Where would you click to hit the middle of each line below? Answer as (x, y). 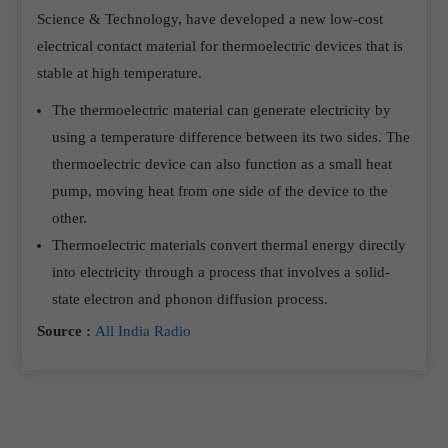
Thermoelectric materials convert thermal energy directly (229, 245)
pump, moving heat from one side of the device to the (220, 191)
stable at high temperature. (120, 73)
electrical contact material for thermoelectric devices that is (220, 46)
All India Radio (143, 331)
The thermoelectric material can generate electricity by (222, 110)
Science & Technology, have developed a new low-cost (210, 19)
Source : (66, 331)
